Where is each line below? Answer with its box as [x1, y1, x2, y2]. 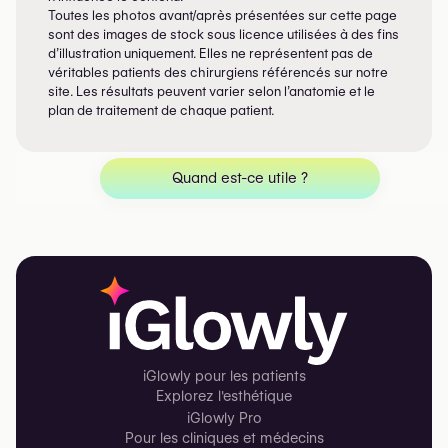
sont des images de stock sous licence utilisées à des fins [48, 27, 399, 43]
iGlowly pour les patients [142, 368, 306, 385]
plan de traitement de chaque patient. [48, 103, 274, 119]
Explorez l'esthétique [156, 388, 292, 405]
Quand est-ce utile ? [172, 169, 308, 188]
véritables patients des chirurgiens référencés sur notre [48, 65, 388, 81]
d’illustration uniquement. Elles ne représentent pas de [48, 46, 373, 62]
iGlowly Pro [186, 410, 262, 427]
